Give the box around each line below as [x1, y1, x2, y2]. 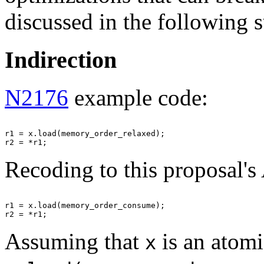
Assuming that [5, 229, 145, 255]
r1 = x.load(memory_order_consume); [5, 201, 165, 210]
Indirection [5, 46, 117, 73]
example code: [68, 85, 208, 111]
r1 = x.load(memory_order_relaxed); [5, 129, 165, 138]
